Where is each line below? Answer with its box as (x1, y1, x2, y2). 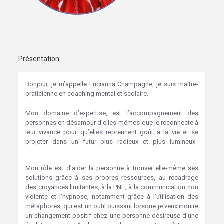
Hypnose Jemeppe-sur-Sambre (25, 147, 116, 155)
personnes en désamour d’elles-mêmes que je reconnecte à (25, 119, 199, 126)
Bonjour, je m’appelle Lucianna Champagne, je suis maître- (25, 80, 199, 88)
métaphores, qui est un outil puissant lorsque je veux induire (25, 202, 199, 210)
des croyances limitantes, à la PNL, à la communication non (25, 183, 199, 191)
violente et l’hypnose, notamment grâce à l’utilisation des (25, 193, 199, 200)
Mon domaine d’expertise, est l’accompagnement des (25, 109, 199, 117)
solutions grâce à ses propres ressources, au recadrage (25, 174, 199, 181)
